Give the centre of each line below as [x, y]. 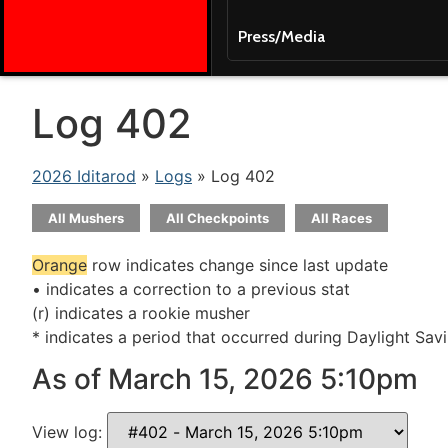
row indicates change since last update [237, 265]
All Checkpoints [217, 218]
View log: [69, 432]
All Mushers [86, 218]
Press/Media [281, 36]
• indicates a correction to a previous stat [191, 289]
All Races [341, 218]
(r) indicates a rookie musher [141, 313]
